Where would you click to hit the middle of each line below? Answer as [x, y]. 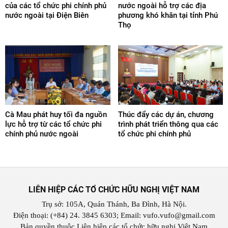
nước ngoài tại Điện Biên [47, 16]
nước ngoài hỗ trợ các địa [162, 6]
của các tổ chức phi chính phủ [56, 6]
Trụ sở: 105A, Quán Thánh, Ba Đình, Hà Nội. [114, 204]
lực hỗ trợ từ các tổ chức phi [53, 124]
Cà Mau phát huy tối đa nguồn [56, 114]
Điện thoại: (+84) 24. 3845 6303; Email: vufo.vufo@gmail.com [114, 215]
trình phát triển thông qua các [168, 124]
